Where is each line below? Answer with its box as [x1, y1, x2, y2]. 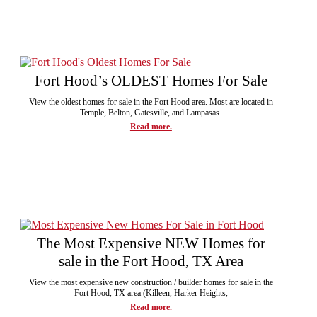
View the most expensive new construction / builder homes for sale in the [28, 277, 273, 287]
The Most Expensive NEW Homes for [36, 234, 265, 252]
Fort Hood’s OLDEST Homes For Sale [34, 71, 267, 89]
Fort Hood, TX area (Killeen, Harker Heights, [74, 287, 228, 298]
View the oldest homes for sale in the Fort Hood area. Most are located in [28, 96, 273, 107]
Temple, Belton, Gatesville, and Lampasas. [80, 107, 222, 117]
